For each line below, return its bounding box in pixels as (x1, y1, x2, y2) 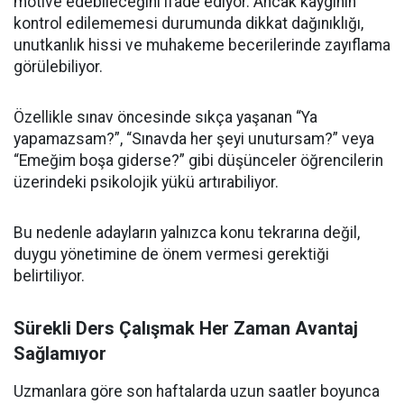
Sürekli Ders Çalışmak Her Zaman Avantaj (14, 317, 358, 339)
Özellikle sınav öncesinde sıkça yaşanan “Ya (14, 108, 317, 126)
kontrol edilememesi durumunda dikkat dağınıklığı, (14, 14, 363, 32)
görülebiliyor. (14, 58, 103, 76)
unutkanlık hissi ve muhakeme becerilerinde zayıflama (14, 36, 390, 54)
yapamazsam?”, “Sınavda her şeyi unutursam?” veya (14, 130, 374, 148)
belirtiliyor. (14, 267, 85, 285)
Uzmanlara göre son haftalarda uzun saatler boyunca (14, 382, 380, 400)
